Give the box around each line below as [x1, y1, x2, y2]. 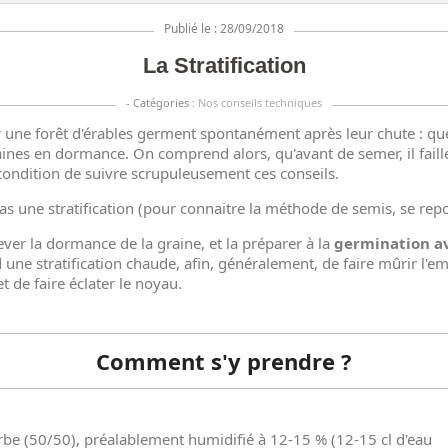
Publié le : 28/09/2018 [164, 20, 284, 38]
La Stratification [142, 53, 306, 79]
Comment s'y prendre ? [96, 346, 352, 377]
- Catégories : [126, 95, 198, 111]
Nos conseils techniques [198, 95, 322, 111]
